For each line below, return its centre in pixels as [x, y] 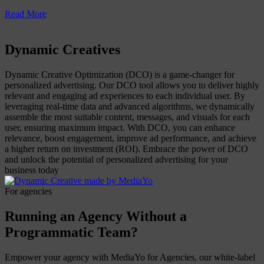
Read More [26, 14]
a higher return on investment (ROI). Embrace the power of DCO [126, 148]
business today [32, 170]
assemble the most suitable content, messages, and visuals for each [127, 117]
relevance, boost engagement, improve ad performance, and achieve [131, 138]
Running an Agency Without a [96, 216]
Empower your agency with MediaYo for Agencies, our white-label [130, 257]
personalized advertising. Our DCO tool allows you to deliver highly [132, 85]
